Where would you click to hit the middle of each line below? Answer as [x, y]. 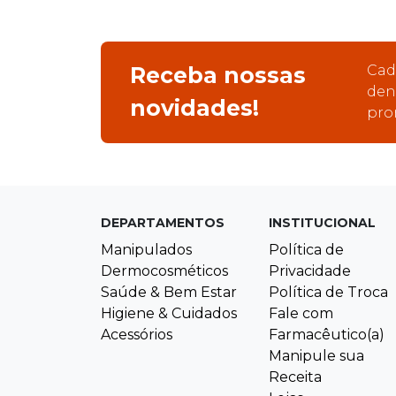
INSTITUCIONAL [322, 223]
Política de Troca [328, 293]
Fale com [301, 314]
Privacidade [310, 271]
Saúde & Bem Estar [169, 293]
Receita [295, 377]
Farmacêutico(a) [327, 335]
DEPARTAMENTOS [163, 223]
